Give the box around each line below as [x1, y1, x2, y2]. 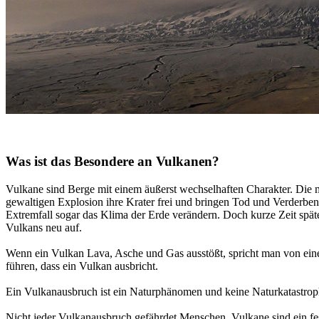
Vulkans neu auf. [6, 221, 82, 234]
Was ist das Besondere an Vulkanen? [6, 154, 219, 169]
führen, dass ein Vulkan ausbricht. [6, 260, 158, 273]
